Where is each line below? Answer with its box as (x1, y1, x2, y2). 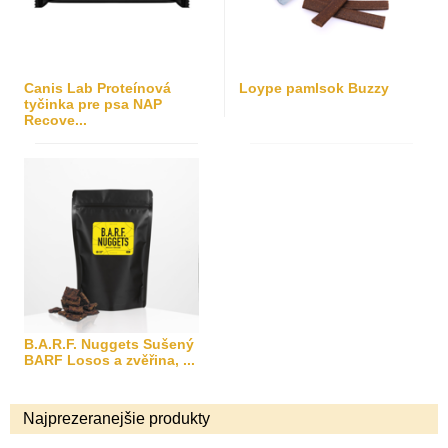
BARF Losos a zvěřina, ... (24, 352, 195, 368)
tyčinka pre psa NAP (24, 96, 162, 112)
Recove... (24, 112, 87, 128)
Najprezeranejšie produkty (23, 410, 210, 427)
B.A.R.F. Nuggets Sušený (24, 336, 194, 352)
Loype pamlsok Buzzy (239, 80, 389, 96)
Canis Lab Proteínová (24, 80, 171, 96)
